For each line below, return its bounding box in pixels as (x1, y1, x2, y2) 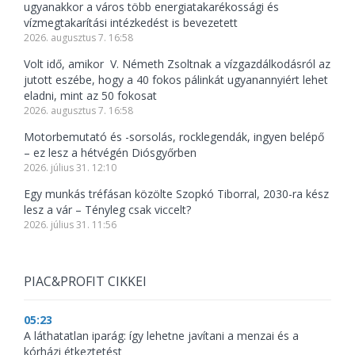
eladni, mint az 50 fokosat (24, 88, 157, 104)
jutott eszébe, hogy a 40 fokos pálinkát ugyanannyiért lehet (24, 72, 328, 88)
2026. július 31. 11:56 (24, 218, 116, 232)
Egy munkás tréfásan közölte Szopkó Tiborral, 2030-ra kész (24, 186, 329, 202)
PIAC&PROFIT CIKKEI (24, 273, 147, 291)
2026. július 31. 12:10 (24, 161, 116, 175)
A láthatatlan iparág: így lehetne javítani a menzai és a (24, 328, 299, 344)
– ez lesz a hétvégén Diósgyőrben (24, 145, 197, 161)
